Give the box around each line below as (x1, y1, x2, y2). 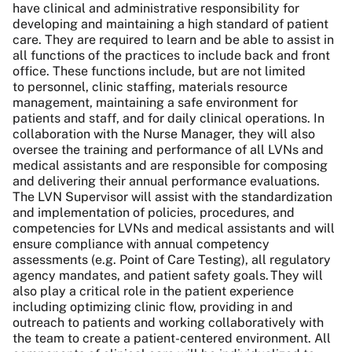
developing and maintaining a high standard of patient (13, 16, 328, 32)
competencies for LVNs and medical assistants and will (13, 221, 335, 236)
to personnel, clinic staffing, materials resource (13, 79, 288, 95)
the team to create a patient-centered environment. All (13, 331, 331, 346)
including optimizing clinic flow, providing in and (13, 299, 293, 315)
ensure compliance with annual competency (13, 236, 269, 252)
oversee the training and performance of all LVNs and (13, 142, 324, 158)
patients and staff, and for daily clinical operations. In (13, 111, 324, 126)
